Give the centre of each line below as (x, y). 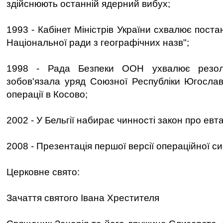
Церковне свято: (43, 172)
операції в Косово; (47, 94)
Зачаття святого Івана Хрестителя (83, 198)
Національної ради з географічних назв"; (98, 43)
